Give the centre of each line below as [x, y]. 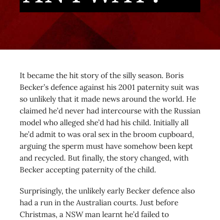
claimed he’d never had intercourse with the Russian [110, 110]
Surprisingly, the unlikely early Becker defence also [107, 190]
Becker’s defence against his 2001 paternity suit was [109, 87]
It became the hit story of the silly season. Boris [102, 75]
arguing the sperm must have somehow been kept [106, 146]
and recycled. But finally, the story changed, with [104, 157]
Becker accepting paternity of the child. [88, 169]
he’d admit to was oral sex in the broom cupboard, [107, 134]
